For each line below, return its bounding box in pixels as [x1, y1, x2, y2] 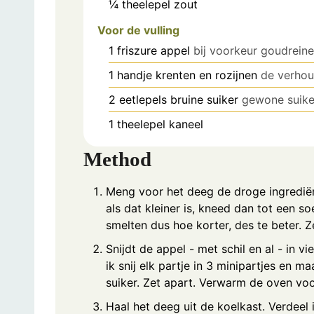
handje [117, 67, 152, 82]
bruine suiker [170, 92, 238, 107]
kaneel [169, 116, 203, 131]
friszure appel [117, 43, 190, 57]
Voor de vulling [97, 22, 179, 37]
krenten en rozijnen [156, 67, 257, 82]
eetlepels [119, 92, 167, 107]
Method [83, 147, 151, 170]
